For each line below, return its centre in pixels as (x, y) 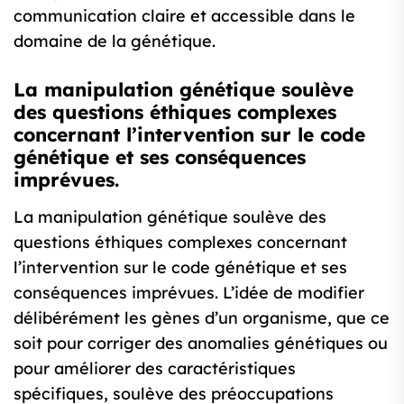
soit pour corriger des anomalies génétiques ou (201, 344)
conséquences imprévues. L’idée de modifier (189, 293)
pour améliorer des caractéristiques (155, 369)
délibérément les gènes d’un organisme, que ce (202, 318)
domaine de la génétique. (115, 41)
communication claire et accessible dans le (184, 16)
